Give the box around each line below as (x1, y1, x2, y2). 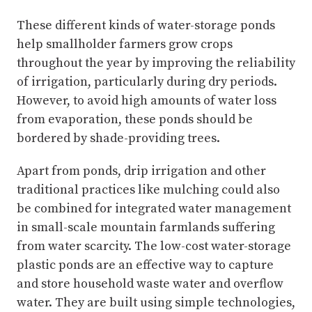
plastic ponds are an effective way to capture (17, 257, 274, 274)
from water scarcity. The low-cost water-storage (17, 238, 291, 255)
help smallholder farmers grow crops (17, 36, 233, 53)
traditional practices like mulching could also (17, 182, 280, 198)
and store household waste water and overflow (17, 276, 283, 292)
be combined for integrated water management (17, 201, 291, 217)
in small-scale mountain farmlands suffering (17, 219, 275, 236)
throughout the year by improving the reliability (17, 55, 295, 72)
